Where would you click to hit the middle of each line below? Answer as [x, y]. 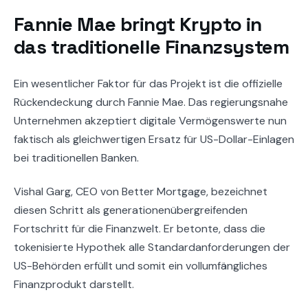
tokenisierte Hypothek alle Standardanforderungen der [152, 247]
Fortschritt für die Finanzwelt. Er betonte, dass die [140, 228]
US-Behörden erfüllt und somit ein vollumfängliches [141, 265]
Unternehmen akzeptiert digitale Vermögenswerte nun [150, 120]
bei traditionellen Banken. [76, 157]
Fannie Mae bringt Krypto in [138, 24]
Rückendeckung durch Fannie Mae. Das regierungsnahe [151, 102]
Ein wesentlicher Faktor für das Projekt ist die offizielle [148, 83]
